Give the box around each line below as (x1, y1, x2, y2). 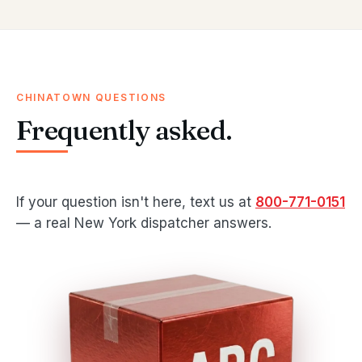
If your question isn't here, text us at (16, 194, 255, 211)
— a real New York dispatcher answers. (16, 215, 271, 232)
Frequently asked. (16, 113, 233, 148)
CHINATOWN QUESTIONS (16, 91, 166, 104)
